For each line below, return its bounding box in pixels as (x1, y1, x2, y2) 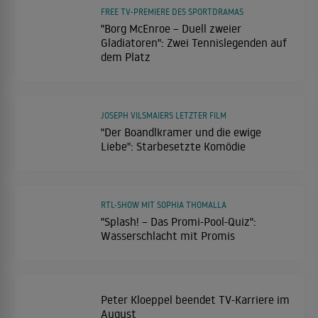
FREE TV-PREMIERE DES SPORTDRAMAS (101, 6, 243, 17)
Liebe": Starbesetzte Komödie (101, 138, 246, 153)
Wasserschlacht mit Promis (101, 228, 235, 243)
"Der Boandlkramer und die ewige (101, 124, 261, 139)
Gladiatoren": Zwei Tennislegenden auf (101, 35, 287, 50)
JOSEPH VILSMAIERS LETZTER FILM (101, 109, 226, 121)
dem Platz (101, 49, 150, 64)
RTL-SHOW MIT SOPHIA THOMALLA (101, 199, 226, 210)
